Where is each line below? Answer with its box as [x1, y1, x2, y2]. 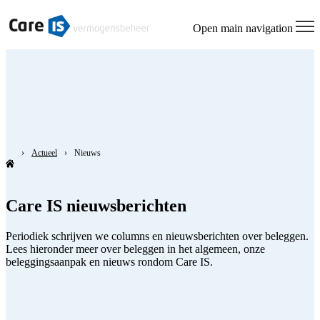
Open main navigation [193, 21, 293, 34]
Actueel [31, 148, 57, 158]
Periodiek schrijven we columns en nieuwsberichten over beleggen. [6, 229, 309, 242]
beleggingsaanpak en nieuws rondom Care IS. [6, 255, 213, 268]
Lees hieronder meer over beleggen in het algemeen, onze [6, 242, 265, 255]
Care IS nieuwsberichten [6, 196, 186, 215]
